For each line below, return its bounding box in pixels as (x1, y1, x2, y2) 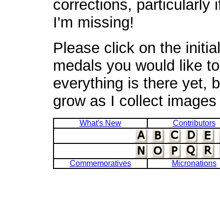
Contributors (172, 118, 216, 127)
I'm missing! (53, 13, 134, 31)
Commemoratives (69, 159, 131, 167)
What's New (79, 118, 121, 127)
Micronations (171, 159, 217, 167)
